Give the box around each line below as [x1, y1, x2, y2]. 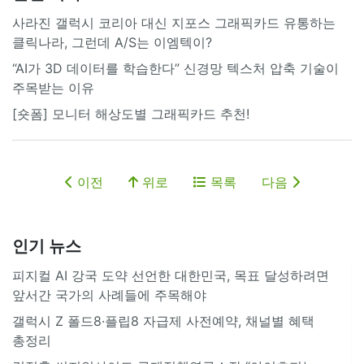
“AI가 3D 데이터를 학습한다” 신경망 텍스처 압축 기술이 [12, 59, 339, 76]
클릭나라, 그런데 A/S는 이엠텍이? [12, 33, 212, 50]
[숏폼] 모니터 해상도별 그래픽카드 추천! [12, 105, 249, 122]
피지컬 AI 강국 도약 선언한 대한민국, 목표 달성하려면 [12, 266, 329, 284]
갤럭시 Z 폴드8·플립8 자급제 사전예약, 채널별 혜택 [12, 312, 314, 329]
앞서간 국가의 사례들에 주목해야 [12, 286, 206, 303]
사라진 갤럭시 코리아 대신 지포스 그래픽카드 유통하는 [12, 14, 336, 31]
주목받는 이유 [12, 79, 94, 96]
